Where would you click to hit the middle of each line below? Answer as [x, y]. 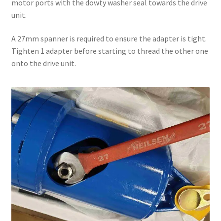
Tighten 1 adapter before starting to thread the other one [110, 51]
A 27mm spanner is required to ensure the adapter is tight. [109, 38]
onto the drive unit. [43, 63]
